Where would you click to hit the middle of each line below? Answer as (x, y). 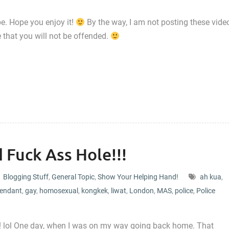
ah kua (211, 177)
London (142, 191)
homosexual (59, 191)
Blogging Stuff (26, 177)
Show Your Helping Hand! (138, 177)
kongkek (95, 191)
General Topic (73, 177)
